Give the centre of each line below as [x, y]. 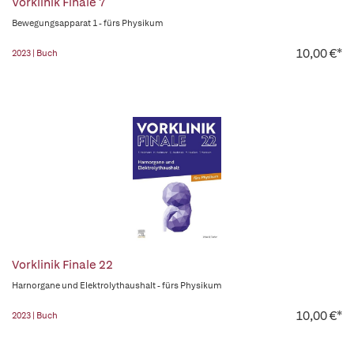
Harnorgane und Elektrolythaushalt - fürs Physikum [117, 285]
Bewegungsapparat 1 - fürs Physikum [88, 23]
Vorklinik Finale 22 [62, 265]
